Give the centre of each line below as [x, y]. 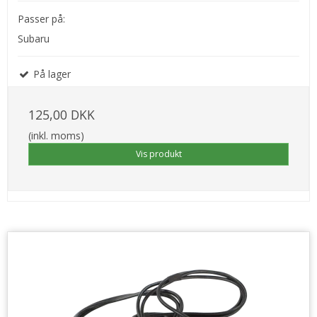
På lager [51, 74]
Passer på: [41, 19]
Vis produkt [158, 154]
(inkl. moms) [56, 136]
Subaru [34, 39]
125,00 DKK [62, 115]
